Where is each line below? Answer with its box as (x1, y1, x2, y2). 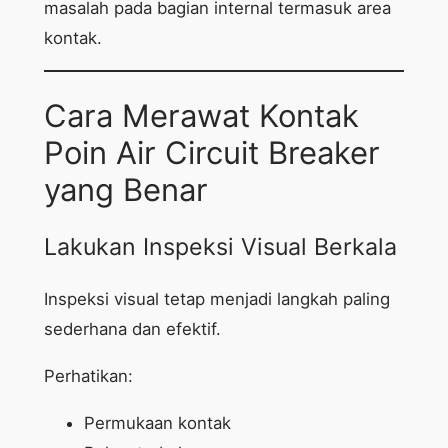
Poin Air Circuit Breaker (43, 134, 380, 172)
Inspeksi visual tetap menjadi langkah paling (43, 289, 390, 310)
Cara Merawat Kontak (43, 97, 359, 135)
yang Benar (43, 171, 208, 209)
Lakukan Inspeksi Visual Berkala (43, 233, 397, 262)
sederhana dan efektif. (43, 319, 221, 340)
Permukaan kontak (83, 412, 231, 433)
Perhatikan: (43, 366, 133, 387)
